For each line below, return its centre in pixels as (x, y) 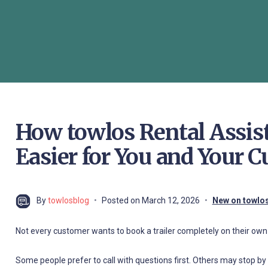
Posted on (121, 201)
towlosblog (68, 201)
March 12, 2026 (170, 201)
